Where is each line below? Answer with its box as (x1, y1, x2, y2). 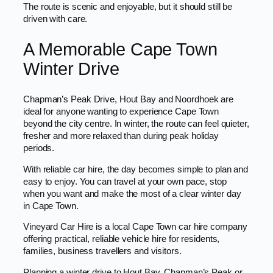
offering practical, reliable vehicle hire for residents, (23, 234, 220, 244)
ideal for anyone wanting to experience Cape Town (23, 106, 219, 116)
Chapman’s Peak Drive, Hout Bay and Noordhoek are (23, 94, 234, 104)
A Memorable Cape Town (23, 40, 218, 60)
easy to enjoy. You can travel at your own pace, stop (23, 176, 227, 186)
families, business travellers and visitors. (23, 246, 182, 257)
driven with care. (23, 14, 88, 24)
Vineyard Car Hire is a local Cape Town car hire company (23, 222, 247, 232)
